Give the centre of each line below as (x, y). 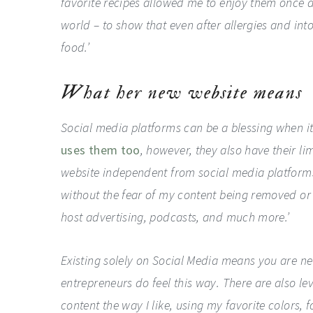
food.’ (75, 47)
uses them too (101, 150)
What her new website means (184, 92)
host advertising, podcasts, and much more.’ (175, 217)
